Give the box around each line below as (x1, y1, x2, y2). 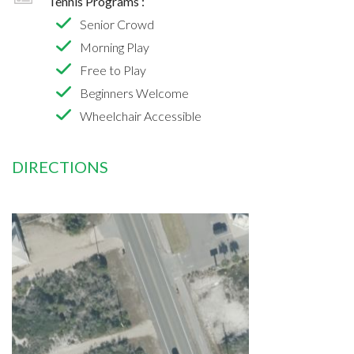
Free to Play (80, 62, 146, 77)
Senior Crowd (80, 16, 154, 32)
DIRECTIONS (12, 156, 108, 176)
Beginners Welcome (80, 85, 189, 100)
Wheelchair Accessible (80, 107, 201, 123)
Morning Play (80, 39, 149, 55)
